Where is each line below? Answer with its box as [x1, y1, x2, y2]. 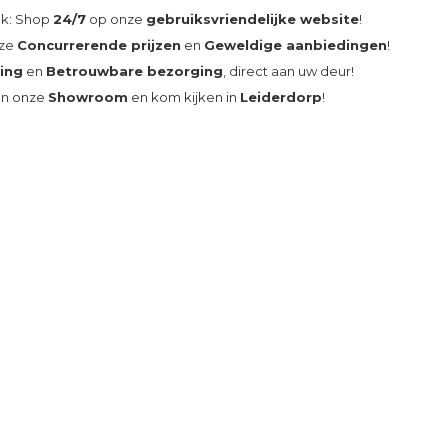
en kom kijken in [128, 89, 241, 105]
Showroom [48, 89, 129, 105]
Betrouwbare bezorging [46, 63, 224, 79]
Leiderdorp [240, 89, 323, 105]
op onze [86, 11, 147, 27]
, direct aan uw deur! [223, 63, 355, 79]
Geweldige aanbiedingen [204, 37, 388, 53]
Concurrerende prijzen [17, 37, 182, 53]
